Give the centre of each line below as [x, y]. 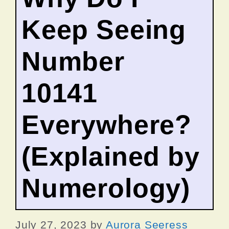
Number [73, 61]
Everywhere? [107, 124]
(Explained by [111, 156]
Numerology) [106, 188]
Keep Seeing [104, 29]
